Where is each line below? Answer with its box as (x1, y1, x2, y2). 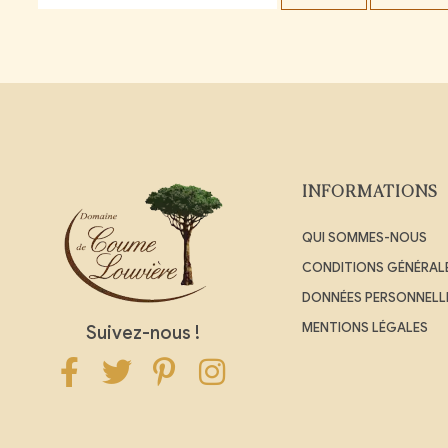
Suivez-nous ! (86, 321, 201, 344)
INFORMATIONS (301, 184, 438, 201)
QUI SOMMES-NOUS (301, 228, 427, 246)
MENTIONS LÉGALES (301, 318, 428, 336)
